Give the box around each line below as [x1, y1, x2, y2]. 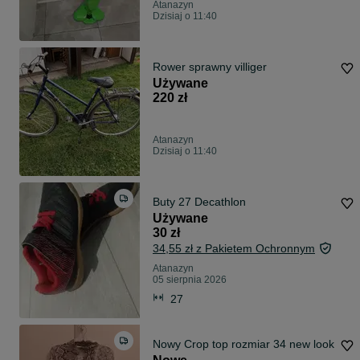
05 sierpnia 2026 [153, 274, 227, 286]
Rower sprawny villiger [153, 60, 267, 74]
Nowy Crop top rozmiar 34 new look [153, 337, 334, 351]
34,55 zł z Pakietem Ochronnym [153, 242, 315, 256]
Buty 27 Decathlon [153, 195, 246, 209]
